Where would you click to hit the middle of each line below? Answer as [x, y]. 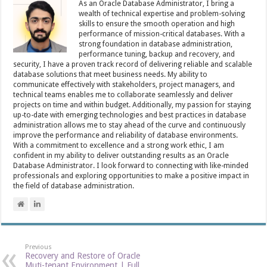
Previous [39, 247]
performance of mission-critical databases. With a [162, 34]
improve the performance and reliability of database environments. [126, 135]
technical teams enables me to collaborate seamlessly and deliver [123, 94]
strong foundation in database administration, [156, 44]
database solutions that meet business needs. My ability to [111, 74]
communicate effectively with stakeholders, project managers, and [124, 84]
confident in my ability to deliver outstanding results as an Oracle [121, 155]
